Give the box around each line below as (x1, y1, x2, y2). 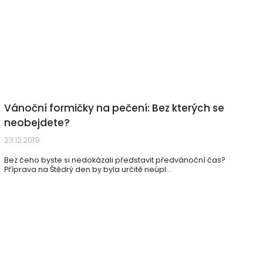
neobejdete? (4, 116, 70, 130)
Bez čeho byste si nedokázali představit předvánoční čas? (4, 155, 225, 165)
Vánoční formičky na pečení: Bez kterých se (4, 101, 224, 115)
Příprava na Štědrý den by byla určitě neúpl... (4, 164, 171, 174)
